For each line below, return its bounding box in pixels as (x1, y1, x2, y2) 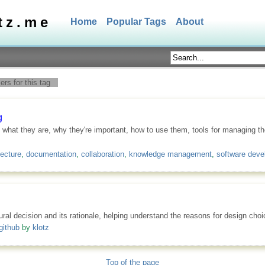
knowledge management (128, 149, 212, 159)
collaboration (80, 149, 124, 159)
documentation (25, 149, 76, 159)
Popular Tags (106, 17, 166, 27)
